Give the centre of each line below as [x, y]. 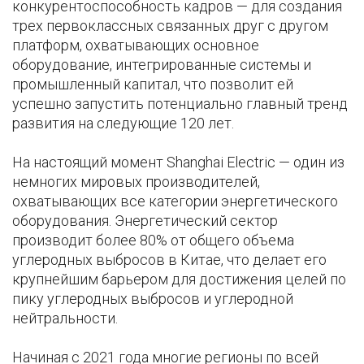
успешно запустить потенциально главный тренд [180, 104]
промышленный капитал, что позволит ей [153, 84]
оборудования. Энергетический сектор [145, 221]
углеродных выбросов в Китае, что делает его [169, 260]
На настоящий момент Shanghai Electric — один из [178, 162]
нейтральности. [67, 318]
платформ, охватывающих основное [136, 45]
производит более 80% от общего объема [153, 240]
